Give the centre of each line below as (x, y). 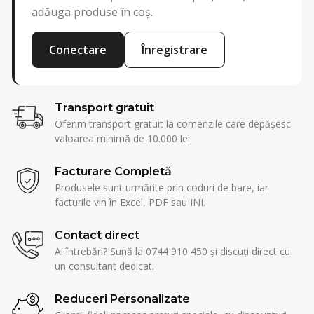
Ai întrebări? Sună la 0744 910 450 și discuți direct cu (172, 251)
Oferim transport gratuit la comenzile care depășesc (172, 123)
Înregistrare (175, 50)
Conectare (78, 50)
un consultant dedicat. (104, 266)
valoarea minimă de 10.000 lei (122, 138)
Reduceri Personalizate (122, 299)
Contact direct (97, 235)
